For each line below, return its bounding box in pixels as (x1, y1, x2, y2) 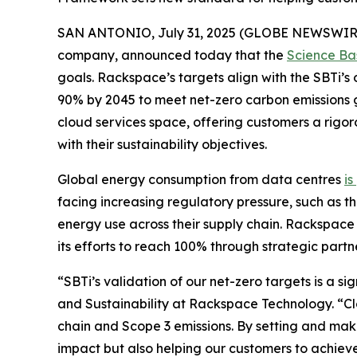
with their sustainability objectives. (57, 136, 267, 153)
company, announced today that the (57, 47, 287, 64)
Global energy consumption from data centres (57, 171, 344, 188)
